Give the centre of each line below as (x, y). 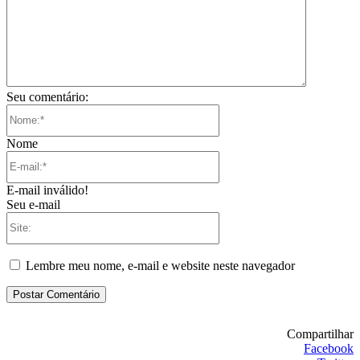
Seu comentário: (47, 96)
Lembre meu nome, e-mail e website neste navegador (160, 265)
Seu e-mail (33, 204)
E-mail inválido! (47, 190)
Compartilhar (320, 333)
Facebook (329, 348)
